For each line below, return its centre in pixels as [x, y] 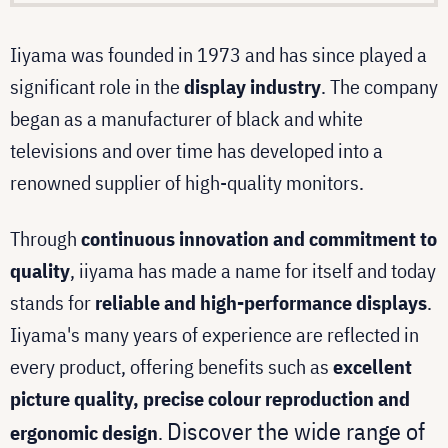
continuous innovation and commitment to [259, 238]
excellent [372, 366]
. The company [379, 86]
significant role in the [97, 86]
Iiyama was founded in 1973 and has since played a [218, 54]
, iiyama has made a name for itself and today [253, 270]
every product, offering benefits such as [171, 366]
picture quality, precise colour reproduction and [210, 398]
